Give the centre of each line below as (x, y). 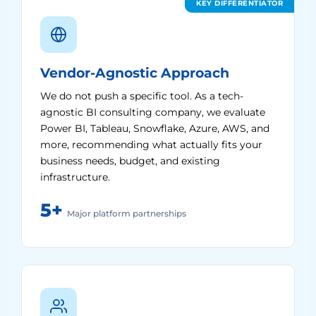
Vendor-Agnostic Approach (135, 73)
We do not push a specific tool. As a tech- (142, 96)
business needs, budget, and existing (130, 161)
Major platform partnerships (127, 213)
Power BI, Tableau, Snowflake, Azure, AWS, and (155, 128)
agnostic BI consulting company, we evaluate (153, 112)
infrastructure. (75, 177)
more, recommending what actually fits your (151, 145)
